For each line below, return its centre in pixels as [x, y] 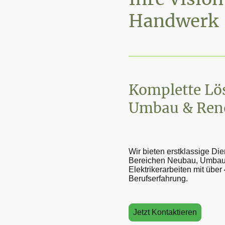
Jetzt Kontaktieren [165, 212]
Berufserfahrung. [158, 179]
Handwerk [174, 21]
